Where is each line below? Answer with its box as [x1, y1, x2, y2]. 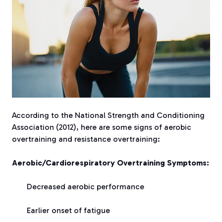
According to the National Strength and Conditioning [12, 110, 205, 120]
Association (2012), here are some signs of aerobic [12, 122, 191, 132]
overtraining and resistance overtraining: [12, 134, 160, 144]
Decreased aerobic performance [27, 181, 144, 191]
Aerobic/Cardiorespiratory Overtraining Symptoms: [12, 158, 209, 167]
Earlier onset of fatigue [27, 205, 110, 215]
